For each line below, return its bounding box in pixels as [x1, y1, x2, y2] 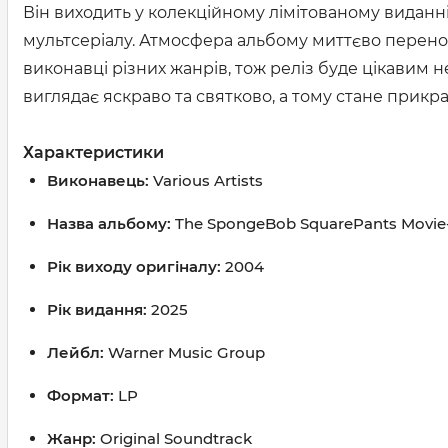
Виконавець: [47, 171, 153, 190]
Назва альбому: [47, 214, 171, 233]
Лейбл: [47, 343, 108, 362]
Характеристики [23, 143, 164, 162]
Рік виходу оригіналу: [47, 257, 225, 276]
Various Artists [153, 171, 263, 190]
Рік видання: [47, 300, 151, 319]
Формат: [47, 386, 118, 405]
